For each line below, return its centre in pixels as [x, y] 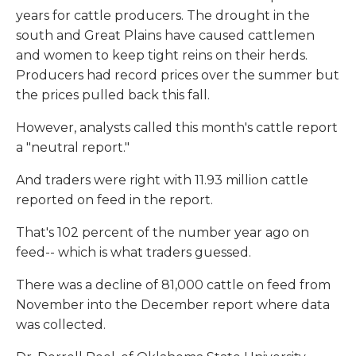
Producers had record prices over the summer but [178, 75]
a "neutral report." [73, 148]
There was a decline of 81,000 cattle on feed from [173, 285]
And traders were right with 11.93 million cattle [162, 180]
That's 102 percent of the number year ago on [163, 233]
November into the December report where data [173, 305]
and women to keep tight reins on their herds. [162, 56]
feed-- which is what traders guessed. [133, 253]
